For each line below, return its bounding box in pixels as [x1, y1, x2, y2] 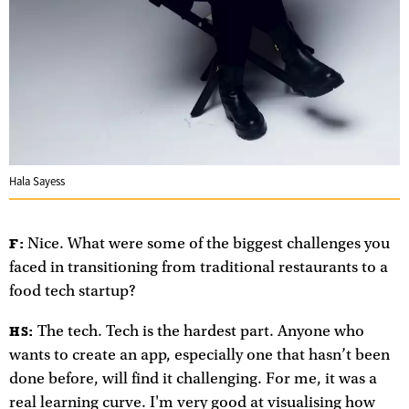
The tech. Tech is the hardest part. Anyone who [33, 321, 364, 341]
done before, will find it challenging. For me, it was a [9, 369, 377, 388]
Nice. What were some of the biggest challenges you [24, 234, 391, 253]
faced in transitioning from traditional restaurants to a [9, 257, 388, 277]
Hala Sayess [9, 173, 65, 189]
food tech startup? [9, 281, 136, 300]
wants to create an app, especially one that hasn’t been [9, 345, 390, 364]
